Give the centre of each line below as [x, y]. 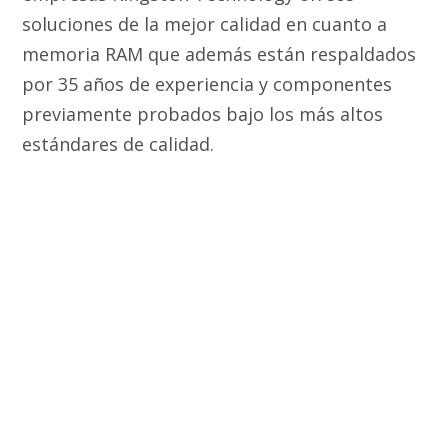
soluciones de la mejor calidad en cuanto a [205, 24]
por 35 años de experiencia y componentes [207, 84]
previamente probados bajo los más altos [203, 114]
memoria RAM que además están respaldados [219, 54]
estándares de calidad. [118, 144]
